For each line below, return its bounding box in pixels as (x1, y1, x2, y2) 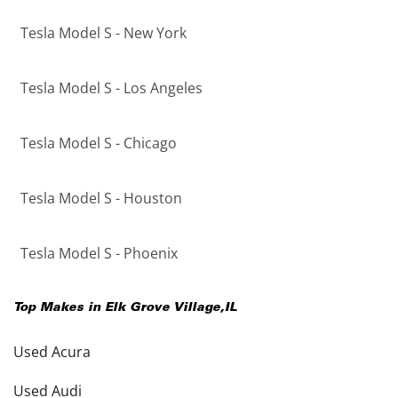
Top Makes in (13, 301, 105, 314)
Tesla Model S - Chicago (20, 132, 177, 153)
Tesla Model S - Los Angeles (20, 77, 203, 98)
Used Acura (13, 341, 91, 362)
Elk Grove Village (105, 301, 220, 314)
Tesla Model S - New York (20, 22, 187, 43)
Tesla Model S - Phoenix (20, 243, 178, 263)
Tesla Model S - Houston (20, 187, 182, 208)
